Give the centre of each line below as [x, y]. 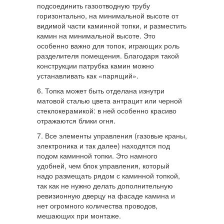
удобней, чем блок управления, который [103, 166]
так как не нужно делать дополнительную [105, 186]
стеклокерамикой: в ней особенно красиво [107, 111]
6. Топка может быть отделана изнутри [101, 91]
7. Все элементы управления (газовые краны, [112, 136]
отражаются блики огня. [76, 121]
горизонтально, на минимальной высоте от [108, 16]
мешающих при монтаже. [79, 216]
